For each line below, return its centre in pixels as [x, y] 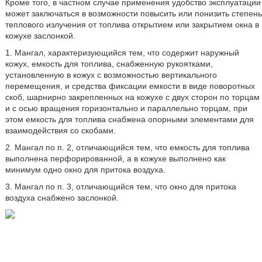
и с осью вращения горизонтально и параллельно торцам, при [126, 108]
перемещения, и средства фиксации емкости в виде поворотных [130, 86]
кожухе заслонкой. [40, 36]
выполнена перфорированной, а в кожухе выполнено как [115, 158]
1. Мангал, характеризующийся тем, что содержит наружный [122, 53]
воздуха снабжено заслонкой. [62, 198]
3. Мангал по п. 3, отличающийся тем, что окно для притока [120, 187]
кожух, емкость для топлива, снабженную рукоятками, [109, 64]
